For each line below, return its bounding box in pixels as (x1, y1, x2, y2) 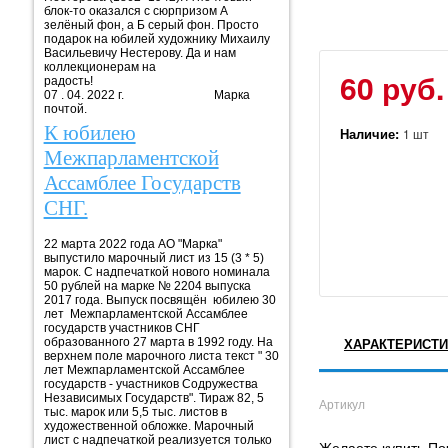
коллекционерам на (43, 60, 156, 74)
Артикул (318, 398, 365, 412)
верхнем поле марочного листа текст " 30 (43, 348, 279, 363)
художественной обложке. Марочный (43, 418, 254, 433)
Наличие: (339, 123, 403, 143)
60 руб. (339, 65, 444, 109)
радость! (43, 74, 309, 88)
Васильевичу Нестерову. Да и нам (43, 46, 236, 60)
